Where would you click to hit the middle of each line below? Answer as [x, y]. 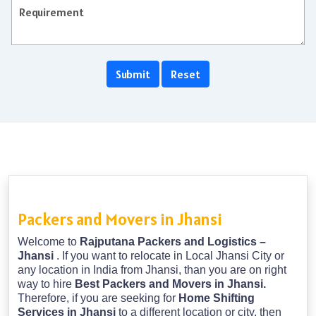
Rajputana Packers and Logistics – [173, 242]
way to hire [46, 284]
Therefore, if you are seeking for [98, 298]
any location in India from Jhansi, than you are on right [152, 270]
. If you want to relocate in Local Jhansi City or [170, 256]
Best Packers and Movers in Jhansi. [170, 284]
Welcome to [49, 242]
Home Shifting [217, 298]
